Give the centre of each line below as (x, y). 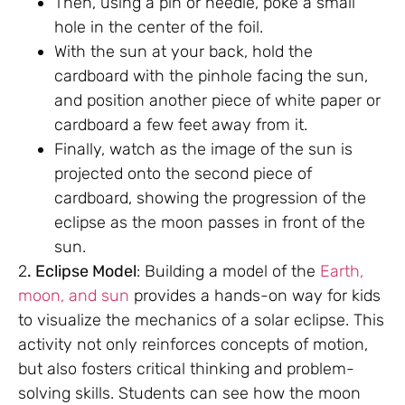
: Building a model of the (228, 271)
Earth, (342, 271)
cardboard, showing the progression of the (210, 198)
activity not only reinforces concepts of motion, (193, 344)
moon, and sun (74, 295)
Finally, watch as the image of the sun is (203, 149)
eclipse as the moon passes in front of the (210, 222)
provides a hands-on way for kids (255, 295)
